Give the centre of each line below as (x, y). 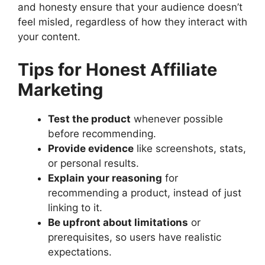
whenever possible (177, 119)
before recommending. (102, 133)
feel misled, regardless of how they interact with (132, 22)
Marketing (60, 89)
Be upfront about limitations (118, 222)
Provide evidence (91, 148)
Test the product (89, 119)
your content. (49, 37)
